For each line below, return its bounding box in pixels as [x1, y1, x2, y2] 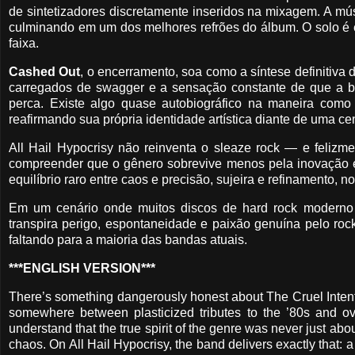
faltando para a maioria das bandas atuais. [9, 232, 247, 246]
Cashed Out [9, 65, 81, 79]
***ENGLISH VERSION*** [9, 261, 155, 275]
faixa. [9, 36, 39, 51]
